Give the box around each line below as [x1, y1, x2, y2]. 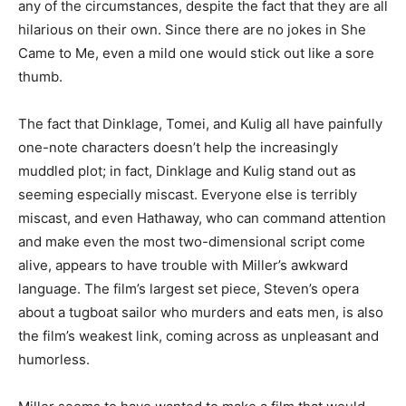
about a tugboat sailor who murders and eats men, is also [18, 303, 383, 321]
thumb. [18, 67, 63, 85]
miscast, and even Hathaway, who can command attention [18, 208, 386, 227]
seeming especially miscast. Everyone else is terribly [18, 185, 357, 203]
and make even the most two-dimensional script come [18, 232, 365, 250]
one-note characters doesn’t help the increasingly [18, 138, 338, 156]
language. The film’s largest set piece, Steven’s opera [18, 279, 359, 297]
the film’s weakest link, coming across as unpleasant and [18, 326, 379, 344]
